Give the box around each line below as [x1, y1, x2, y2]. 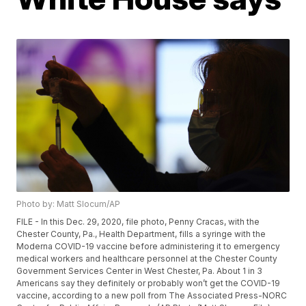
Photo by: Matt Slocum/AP [16, 199, 121, 210]
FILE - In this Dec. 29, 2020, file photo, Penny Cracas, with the [16, 217, 260, 227]
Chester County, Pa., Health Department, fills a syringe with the [16, 229, 266, 240]
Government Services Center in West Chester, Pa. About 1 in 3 [16, 266, 263, 277]
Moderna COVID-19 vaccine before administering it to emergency [16, 241, 281, 252]
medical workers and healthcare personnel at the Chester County [16, 253, 278, 264]
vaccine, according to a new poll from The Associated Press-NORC [16, 290, 288, 301]
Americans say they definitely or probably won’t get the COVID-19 [16, 278, 281, 289]
